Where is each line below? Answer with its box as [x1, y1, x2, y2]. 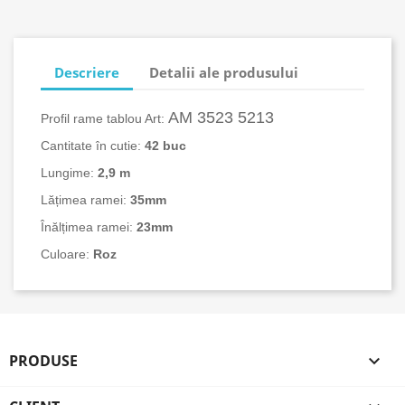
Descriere [54, 62, 119, 81]
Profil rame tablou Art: [41, 111, 168, 126]
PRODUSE [9, 351, 78, 371]
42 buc [145, 138, 186, 153]
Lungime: [41, 165, 98, 180]
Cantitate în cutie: [41, 138, 145, 153]
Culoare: [41, 247, 93, 261]
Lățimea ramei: [41, 193, 130, 207]
